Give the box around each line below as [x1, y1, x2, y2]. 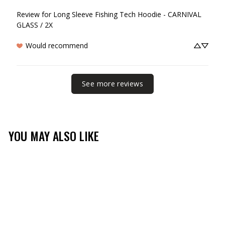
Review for [17, 10, 51, 20]
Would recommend [26, 41, 88, 51]
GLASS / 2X [17, 20, 53, 30]
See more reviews [82, 79, 143, 89]
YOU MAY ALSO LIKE [9, 127, 99, 145]
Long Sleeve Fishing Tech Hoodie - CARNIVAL [53, 10, 201, 20]
